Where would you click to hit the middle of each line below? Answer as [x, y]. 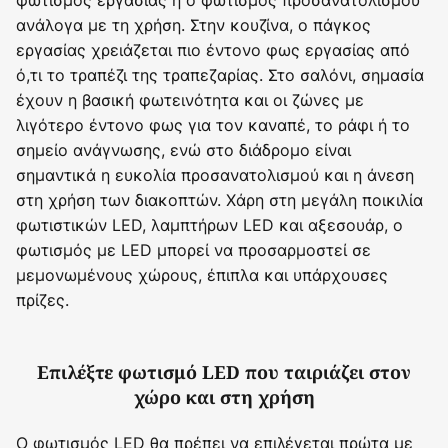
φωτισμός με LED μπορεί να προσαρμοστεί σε [193, 249]
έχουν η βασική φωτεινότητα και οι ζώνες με [190, 99]
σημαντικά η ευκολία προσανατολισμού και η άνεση [215, 174]
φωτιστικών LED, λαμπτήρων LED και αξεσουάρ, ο [209, 224]
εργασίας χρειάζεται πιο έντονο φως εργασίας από [213, 49]
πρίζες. [42, 299]
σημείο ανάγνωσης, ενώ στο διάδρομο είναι [183, 149]
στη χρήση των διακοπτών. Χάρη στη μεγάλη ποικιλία [219, 199]
